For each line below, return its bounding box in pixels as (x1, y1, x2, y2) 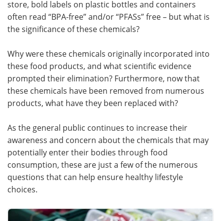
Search (42, 37, 68, 47)
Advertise (147, 14, 184, 24)
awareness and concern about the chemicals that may (7, 134, 209, 146)
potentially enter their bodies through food (7, 147, 168, 158)
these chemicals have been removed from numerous (7, 85, 204, 96)
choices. (7, 184, 41, 195)
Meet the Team (27, 14, 83, 24)
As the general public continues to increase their (7, 122, 187, 133)
